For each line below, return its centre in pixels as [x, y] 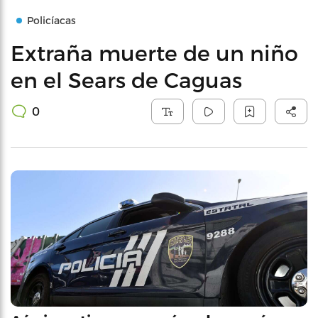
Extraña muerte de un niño [154, 53]
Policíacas [51, 20]
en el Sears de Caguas [126, 79]
